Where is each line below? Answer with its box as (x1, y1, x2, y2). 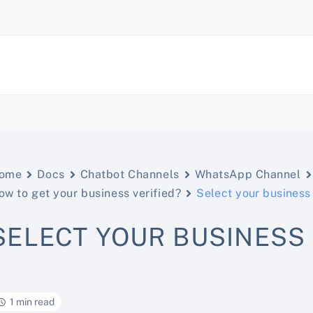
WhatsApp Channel (194, 168, 301, 181)
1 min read (10, 296, 55, 307)
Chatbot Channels (80, 168, 180, 181)
